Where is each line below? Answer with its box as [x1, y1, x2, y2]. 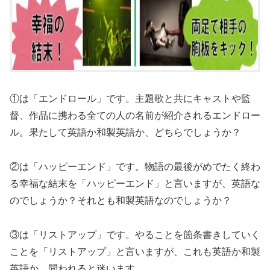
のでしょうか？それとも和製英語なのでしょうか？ [10, 193, 231, 207]
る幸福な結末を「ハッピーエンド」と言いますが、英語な [10, 176, 260, 190]
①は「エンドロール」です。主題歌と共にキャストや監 [10, 91, 251, 105]
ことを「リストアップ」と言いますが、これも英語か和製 [10, 243, 260, 258]
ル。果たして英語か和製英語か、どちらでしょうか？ [10, 125, 241, 139]
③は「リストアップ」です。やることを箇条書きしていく [10, 227, 260, 241]
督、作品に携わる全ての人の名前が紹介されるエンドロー [10, 108, 260, 122]
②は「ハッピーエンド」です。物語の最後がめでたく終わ [10, 159, 260, 173]
